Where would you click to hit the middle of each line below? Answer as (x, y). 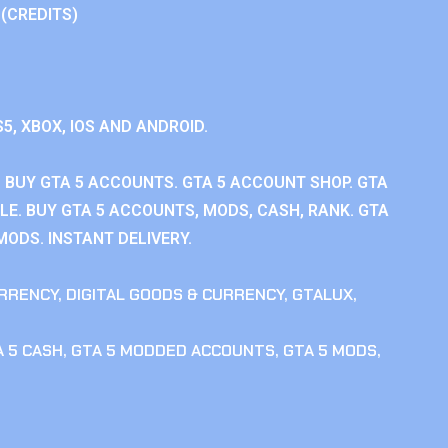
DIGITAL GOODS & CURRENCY (175, 294)
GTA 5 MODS (330, 350)
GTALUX (322, 294)
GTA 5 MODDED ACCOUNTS (173, 350)
